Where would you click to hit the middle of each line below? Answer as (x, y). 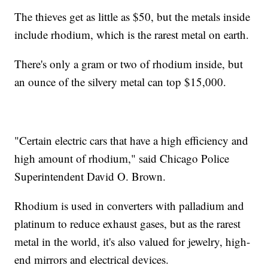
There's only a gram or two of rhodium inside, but (129, 63)
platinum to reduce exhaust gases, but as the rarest (128, 223)
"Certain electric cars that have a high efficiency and (132, 140)
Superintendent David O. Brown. (90, 176)
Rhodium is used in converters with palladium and (130, 205)
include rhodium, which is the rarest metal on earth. (134, 34)
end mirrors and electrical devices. (94, 259)
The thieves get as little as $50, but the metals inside (133, 16)
